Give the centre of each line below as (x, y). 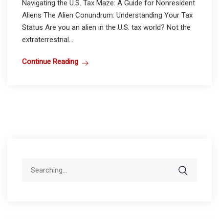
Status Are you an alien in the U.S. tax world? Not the (106, 27)
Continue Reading (50, 61)
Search (33, 164)
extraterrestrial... (48, 39)
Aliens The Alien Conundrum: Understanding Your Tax (107, 15)
